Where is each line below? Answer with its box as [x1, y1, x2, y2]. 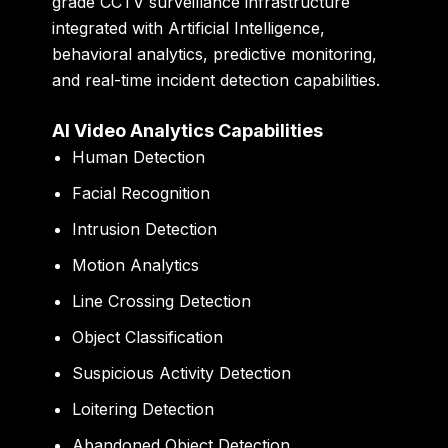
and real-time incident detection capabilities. [52, 69, 381, 90]
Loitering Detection [72, 399, 215, 420]
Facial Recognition [72, 183, 211, 204]
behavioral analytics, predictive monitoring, [52, 43, 378, 64]
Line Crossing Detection [72, 291, 252, 312]
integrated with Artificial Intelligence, [52, 17, 326, 38]
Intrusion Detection [72, 219, 218, 240]
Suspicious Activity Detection [72, 363, 292, 384]
